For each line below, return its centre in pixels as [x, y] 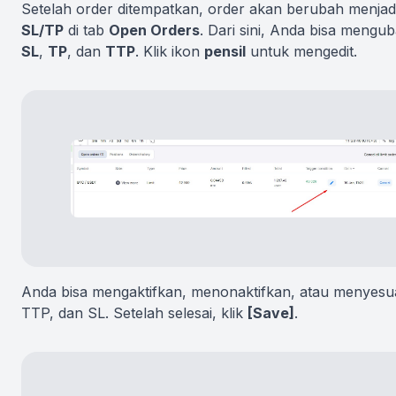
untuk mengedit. [301, 52]
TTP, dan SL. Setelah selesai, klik [134, 313]
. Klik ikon [170, 52]
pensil [225, 52]
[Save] [271, 313]
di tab [86, 30]
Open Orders [154, 30]
